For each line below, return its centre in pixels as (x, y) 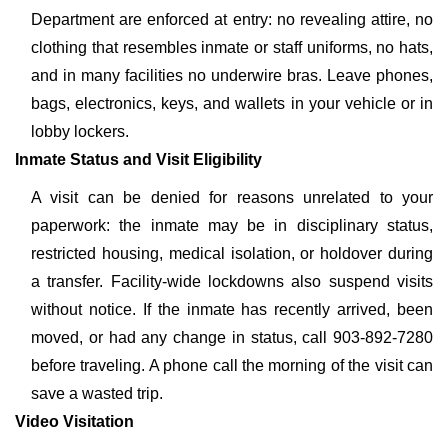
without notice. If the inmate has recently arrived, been (232, 309)
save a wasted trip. (97, 393)
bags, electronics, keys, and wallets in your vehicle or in (232, 103)
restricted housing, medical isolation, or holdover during (232, 253)
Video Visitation (74, 421)
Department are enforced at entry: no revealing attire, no (232, 19)
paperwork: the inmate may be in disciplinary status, (232, 225)
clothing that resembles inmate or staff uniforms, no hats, (232, 47)
